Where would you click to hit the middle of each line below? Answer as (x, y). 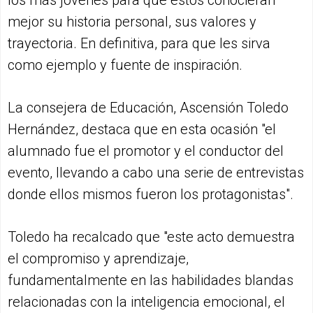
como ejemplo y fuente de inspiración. (125, 65)
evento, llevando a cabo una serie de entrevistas (156, 172)
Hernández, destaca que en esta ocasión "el (142, 129)
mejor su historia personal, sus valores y (132, 21)
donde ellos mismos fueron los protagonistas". (151, 194)
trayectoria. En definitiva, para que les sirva (139, 43)
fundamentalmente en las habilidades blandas (151, 280)
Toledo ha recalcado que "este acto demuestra (151, 236)
